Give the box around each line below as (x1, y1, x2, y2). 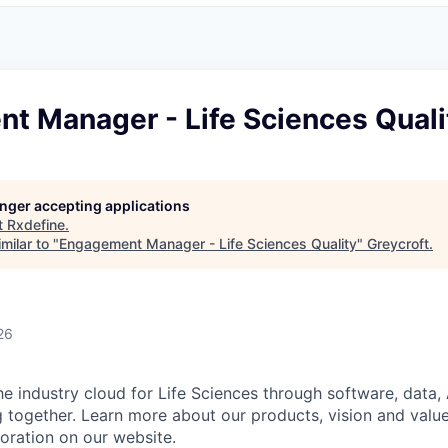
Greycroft (367, 235, 429, 252)
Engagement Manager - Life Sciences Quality (59, 235, 357, 252)
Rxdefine (7, 216, 65, 233)
